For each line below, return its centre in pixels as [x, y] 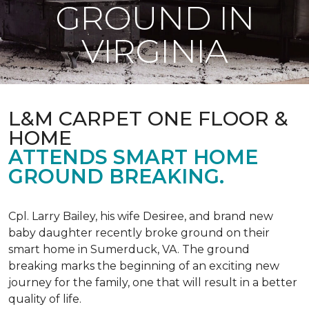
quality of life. [45, 299]
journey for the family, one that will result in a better [153, 282]
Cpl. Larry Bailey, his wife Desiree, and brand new [141, 216]
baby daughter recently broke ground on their [139, 233]
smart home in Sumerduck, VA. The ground [129, 249]
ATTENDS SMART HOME [133, 157]
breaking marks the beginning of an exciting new [144, 266]
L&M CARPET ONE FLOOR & [148, 118]
